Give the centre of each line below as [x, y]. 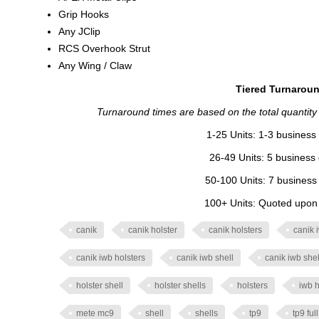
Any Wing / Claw [95, 66]
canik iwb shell [205, 258]
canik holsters [235, 230]
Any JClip [79, 31]
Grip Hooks [84, 14]
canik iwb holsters [111, 258]
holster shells [180, 286]
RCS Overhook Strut [104, 48]
